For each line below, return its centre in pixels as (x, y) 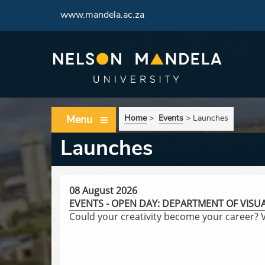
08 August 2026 (103, 190)
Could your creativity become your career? (165, 216)
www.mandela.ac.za (102, 15)
